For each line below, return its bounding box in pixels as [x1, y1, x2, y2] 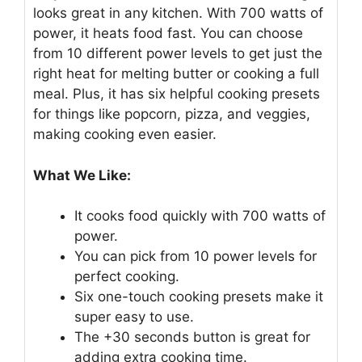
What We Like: [33, 166, 131, 183]
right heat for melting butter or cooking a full [33, 65, 319, 82]
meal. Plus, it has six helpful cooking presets [33, 86, 320, 103]
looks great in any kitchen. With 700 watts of [33, 5, 323, 22]
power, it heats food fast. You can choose [33, 25, 303, 42]
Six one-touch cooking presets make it [74, 288, 323, 305]
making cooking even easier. [33, 126, 217, 143]
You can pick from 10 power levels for [74, 248, 317, 265]
